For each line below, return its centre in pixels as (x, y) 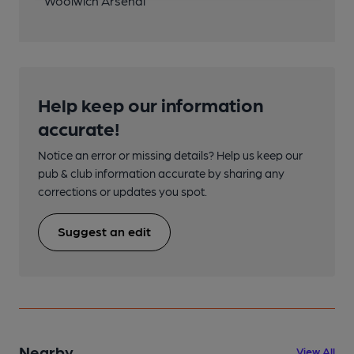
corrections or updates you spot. (122, 191)
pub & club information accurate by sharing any (161, 173)
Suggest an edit (104, 231)
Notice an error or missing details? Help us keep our (170, 155)
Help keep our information (151, 104)
